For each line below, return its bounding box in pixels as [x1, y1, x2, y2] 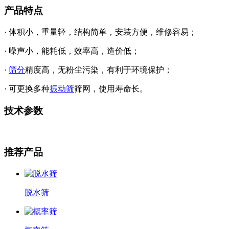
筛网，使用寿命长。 [74, 84, 148, 93]
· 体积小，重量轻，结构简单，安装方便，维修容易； [4, 27, 197, 36]
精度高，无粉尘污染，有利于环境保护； [25, 65, 172, 74]
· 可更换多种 [4, 84, 50, 93]
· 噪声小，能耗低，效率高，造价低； [4, 46, 140, 55]
